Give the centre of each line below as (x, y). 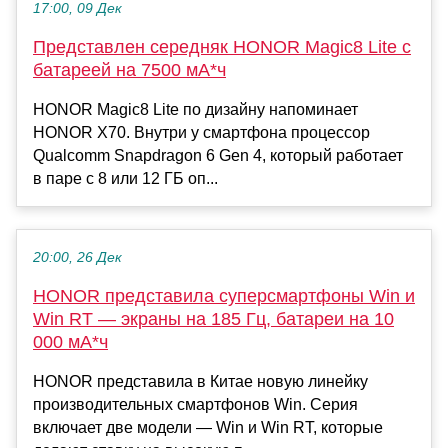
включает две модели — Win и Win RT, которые (208, 427)
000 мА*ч (70, 341)
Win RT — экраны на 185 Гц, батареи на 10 (213, 318)
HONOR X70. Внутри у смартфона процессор (201, 132)
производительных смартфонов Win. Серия (195, 404)
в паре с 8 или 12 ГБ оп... (125, 178)
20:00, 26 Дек (77, 257)
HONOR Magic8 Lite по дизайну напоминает (195, 109)
